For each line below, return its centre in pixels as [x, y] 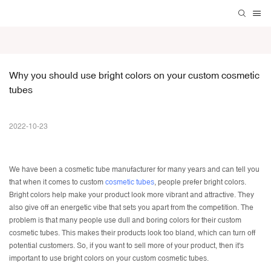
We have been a [37, 170]
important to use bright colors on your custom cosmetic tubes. [109, 259]
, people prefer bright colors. [200, 182]
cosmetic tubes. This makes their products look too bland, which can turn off [132, 233]
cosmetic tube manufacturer [110, 170]
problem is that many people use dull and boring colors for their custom [125, 220]
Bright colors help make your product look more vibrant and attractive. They [132, 195]
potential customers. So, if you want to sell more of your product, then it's [126, 246]
